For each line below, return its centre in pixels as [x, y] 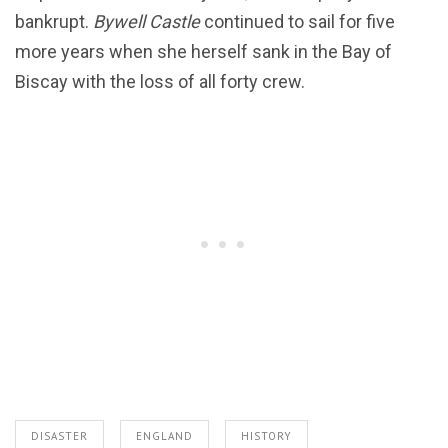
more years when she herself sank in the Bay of [203, 51]
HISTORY [266, 435]
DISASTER [59, 435]
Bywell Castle [146, 21]
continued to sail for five [297, 21]
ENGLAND [164, 435]
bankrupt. [54, 21]
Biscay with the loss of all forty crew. [160, 81]
